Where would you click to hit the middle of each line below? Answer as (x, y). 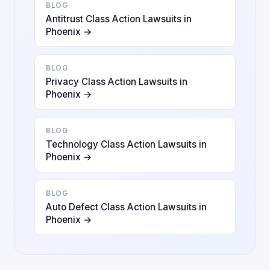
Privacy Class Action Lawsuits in (117, 82)
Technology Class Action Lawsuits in (126, 144)
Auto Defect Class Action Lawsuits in (126, 207)
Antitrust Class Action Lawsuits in (119, 19)
